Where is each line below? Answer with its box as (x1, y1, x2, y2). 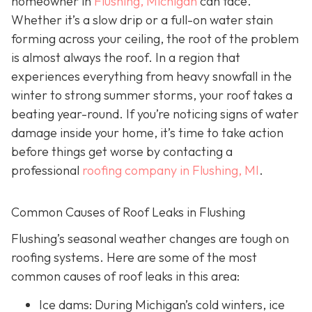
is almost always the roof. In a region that (11, 49, 240, 65)
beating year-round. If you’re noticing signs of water (11, 106, 299, 122)
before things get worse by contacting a (11, 143, 233, 159)
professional (11, 162, 82, 178)
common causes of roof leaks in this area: (11, 267, 240, 284)
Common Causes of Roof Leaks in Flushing (11, 204, 245, 220)
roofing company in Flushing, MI (82, 162, 259, 178)
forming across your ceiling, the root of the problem (11, 31, 299, 47)
